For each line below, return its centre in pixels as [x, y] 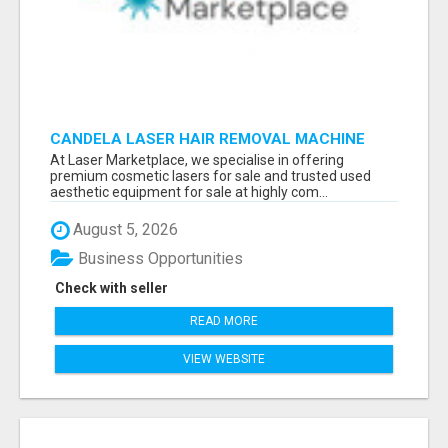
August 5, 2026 [123, 230]
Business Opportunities [158, 258]
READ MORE [224, 320]
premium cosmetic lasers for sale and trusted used [210, 176]
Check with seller [111, 287]
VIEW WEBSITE [224, 358]
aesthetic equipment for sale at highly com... [189, 192]
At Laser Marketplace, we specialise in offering [197, 160]
